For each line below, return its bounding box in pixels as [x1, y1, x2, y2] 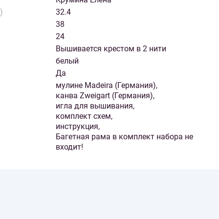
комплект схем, [56, 111, 112, 121]
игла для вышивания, [56, 101, 134, 111]
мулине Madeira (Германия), [56, 81, 157, 90]
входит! [56, 142, 83, 152]
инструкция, [56, 122, 100, 131]
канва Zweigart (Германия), [56, 91, 154, 101]
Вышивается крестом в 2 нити [56, 44, 166, 54]
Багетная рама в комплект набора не [56, 132, 193, 142]
